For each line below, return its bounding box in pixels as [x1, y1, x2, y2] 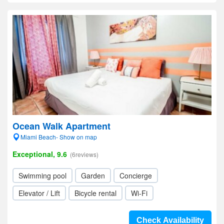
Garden [81, 170, 105, 180]
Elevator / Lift [18, 188, 60, 198]
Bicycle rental [74, 188, 116, 198]
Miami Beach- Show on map [20, 132, 97, 141]
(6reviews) [70, 150, 98, 158]
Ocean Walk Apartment [12, 119, 110, 132]
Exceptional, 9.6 [12, 149, 67, 159]
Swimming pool [18, 170, 66, 180]
